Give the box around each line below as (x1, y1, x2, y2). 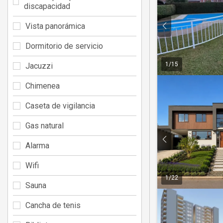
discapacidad (24, 1, 71, 11)
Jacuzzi (25, 61, 53, 71)
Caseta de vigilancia (25, 101, 95, 111)
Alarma (25, 140, 49, 150)
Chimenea (25, 81, 60, 91)
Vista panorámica (25, 21, 85, 31)
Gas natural (25, 120, 64, 130)
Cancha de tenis (25, 200, 81, 210)
